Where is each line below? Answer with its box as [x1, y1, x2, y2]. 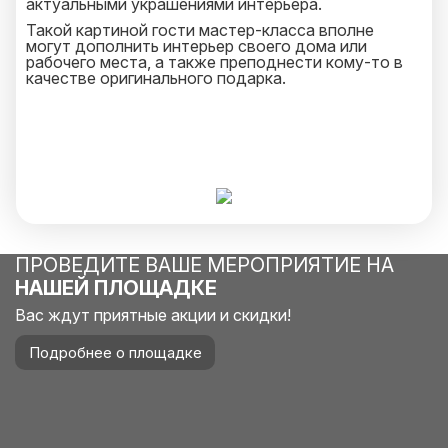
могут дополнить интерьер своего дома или [26, 36, 367, 56]
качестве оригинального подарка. [26, 68, 286, 88]
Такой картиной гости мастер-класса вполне [26, 20, 374, 40]
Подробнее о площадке [28, 343, 202, 362]
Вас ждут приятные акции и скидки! [15, 305, 291, 325]
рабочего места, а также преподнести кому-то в [26, 52, 403, 72]
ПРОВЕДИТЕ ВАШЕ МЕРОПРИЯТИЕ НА [15, 253, 394, 277]
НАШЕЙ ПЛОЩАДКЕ [15, 276, 217, 300]
